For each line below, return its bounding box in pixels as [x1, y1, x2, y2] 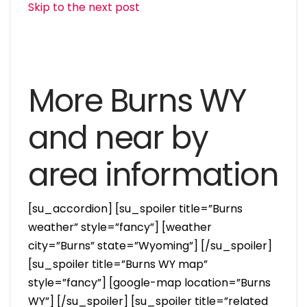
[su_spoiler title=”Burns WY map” [27, 256, 208, 272]
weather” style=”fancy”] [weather [27, 219, 212, 235]
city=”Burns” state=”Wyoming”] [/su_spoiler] [27, 237, 272, 254]
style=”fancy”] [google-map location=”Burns [27, 274, 271, 291]
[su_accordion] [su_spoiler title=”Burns [27, 200, 243, 217]
